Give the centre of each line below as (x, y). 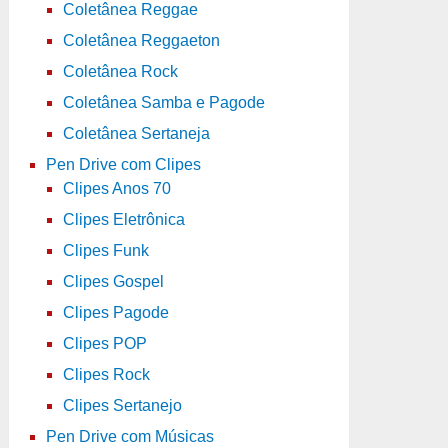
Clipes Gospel (113, 282)
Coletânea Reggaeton (141, 41)
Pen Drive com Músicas (129, 437)
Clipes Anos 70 (116, 189)
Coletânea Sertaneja (136, 134)
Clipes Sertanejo (122, 406)
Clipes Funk (105, 251)
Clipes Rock (106, 375)
